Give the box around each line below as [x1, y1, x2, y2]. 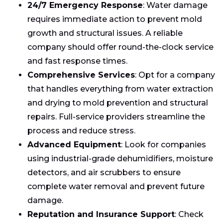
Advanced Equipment [27, 139, 121, 149]
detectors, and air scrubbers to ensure [27, 167, 181, 177]
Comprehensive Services [27, 70, 135, 80]
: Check [175, 209, 204, 219]
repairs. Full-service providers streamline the [27, 111, 205, 121]
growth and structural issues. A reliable [27, 28, 183, 38]
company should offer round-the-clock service [27, 42, 214, 52]
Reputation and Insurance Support [27, 209, 175, 219]
